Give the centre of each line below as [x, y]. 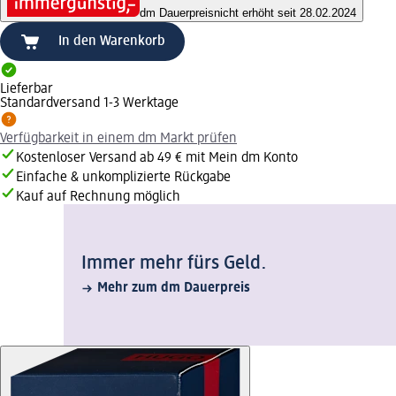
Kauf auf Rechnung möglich [98, 198]
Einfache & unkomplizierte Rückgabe [123, 178]
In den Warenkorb [112, 42]
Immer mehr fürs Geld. [174, 264]
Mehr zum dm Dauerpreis [174, 289]
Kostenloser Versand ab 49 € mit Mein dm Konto [157, 159]
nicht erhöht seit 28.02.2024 [285, 13]
